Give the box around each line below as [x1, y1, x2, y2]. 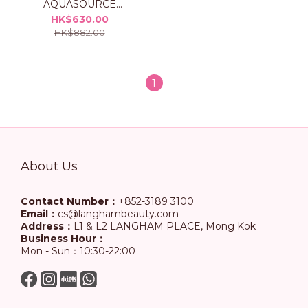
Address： [21, 220, 74, 232]
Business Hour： [21, 232, 106, 245]
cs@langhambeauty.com [58, 208, 179, 220]
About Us [21, 159, 78, 174]
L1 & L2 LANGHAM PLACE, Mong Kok [74, 220, 256, 232]
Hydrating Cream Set [28, 11, 131, 23]
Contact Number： [21, 195, 118, 208]
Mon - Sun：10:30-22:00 [21, 245, 135, 257]
